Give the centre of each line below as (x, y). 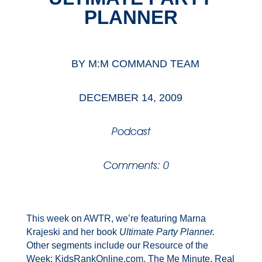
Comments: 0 (137, 166)
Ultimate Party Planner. (166, 232)
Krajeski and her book (71, 232)
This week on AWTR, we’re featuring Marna (116, 219)
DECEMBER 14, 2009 (131, 98)
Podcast (131, 132)
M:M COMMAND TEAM (144, 64)
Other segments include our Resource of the (117, 246)
